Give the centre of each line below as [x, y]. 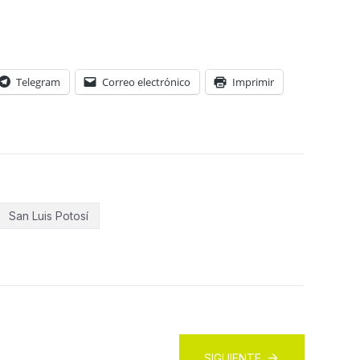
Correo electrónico [146, 82]
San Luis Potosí [49, 215]
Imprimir [253, 82]
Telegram [38, 82]
